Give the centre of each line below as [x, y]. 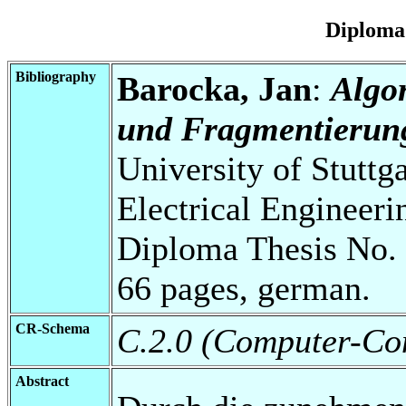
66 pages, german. [244, 288]
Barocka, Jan [214, 88]
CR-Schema [53, 328]
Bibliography [56, 76]
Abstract [42, 381]
